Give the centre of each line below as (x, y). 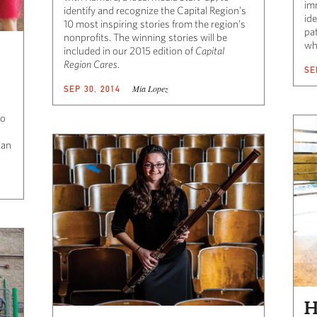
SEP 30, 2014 (92, 88)
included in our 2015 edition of (129, 50)
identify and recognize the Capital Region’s (155, 10)
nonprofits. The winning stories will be (145, 37)
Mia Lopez (150, 88)
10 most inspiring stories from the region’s (155, 23)
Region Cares (91, 64)
